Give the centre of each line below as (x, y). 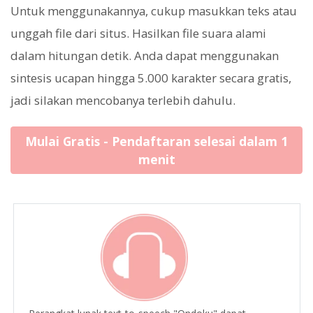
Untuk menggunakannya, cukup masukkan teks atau (154, 11)
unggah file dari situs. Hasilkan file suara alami (138, 34)
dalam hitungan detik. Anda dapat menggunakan (145, 56)
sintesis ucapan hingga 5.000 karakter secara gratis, (151, 78)
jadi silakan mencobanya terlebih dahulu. (123, 101)
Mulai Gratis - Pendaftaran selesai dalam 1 (156, 141)
